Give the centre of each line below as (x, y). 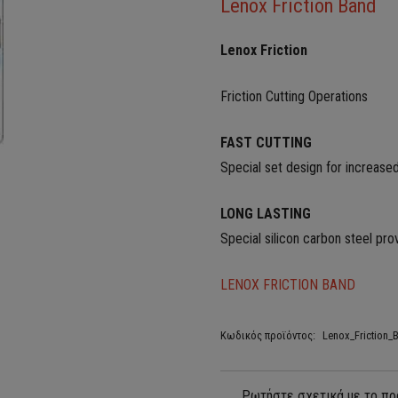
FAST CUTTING (266, 143)
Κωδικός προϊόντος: (269, 335)
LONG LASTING (266, 214)
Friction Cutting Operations (294, 96)
